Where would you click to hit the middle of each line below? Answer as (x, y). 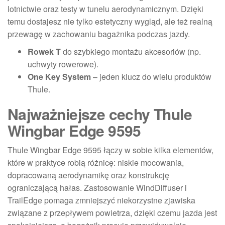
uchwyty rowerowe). (63, 64)
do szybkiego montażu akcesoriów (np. (131, 51)
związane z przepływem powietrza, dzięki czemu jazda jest (112, 213)
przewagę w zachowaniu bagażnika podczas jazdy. (99, 34)
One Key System (59, 77)
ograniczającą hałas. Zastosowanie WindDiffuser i (97, 188)
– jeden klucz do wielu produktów (151, 77)
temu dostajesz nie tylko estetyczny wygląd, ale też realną (110, 21)
